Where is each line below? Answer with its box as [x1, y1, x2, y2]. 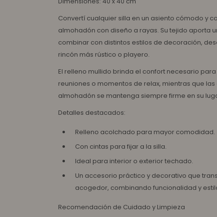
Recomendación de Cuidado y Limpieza [58, 202, 185, 212]
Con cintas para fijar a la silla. [75, 142, 167, 151]
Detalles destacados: [58, 108, 125, 117]
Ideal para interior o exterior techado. [75, 156, 193, 166]
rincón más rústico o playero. [58, 50, 150, 59]
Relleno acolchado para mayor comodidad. [75, 127, 215, 137]
